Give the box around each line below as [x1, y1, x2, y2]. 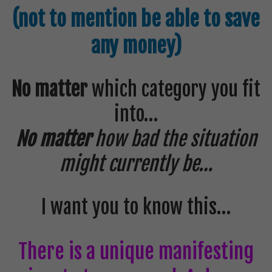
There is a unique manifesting [18, 239, 254, 265]
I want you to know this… [41, 195, 231, 220]
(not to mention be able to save [12, 6, 260, 32]
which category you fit [87, 77, 260, 102]
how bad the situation [94, 127, 257, 152]
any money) [90, 33, 182, 59]
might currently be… [59, 152, 212, 177]
